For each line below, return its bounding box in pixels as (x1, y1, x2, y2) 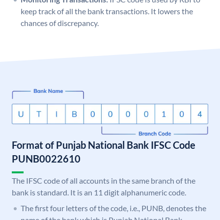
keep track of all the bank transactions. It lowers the (21, 6, 193, 16)
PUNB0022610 (12, 153, 81, 165)
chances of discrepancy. (21, 18, 99, 28)
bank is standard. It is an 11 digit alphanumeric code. (12, 188, 186, 197)
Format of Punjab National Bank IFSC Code (12, 139, 195, 151)
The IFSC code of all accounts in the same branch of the (12, 176, 195, 186)
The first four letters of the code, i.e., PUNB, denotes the (21, 203, 206, 213)
